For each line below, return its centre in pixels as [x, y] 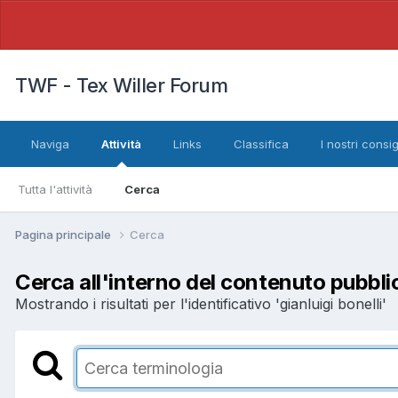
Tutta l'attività [55, 189]
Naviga [50, 144]
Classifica [261, 144]
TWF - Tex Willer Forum [121, 85]
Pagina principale [64, 234]
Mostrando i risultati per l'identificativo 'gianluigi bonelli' [201, 303]
